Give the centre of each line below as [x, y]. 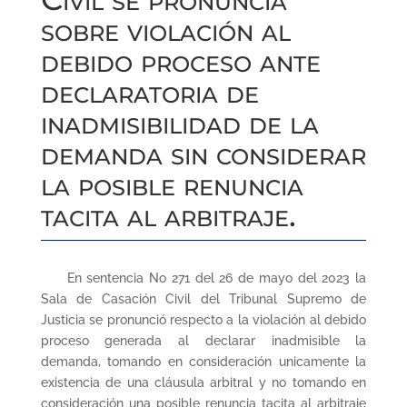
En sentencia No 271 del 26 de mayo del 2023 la [203, 278]
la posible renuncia [172, 184]
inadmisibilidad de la [179, 123]
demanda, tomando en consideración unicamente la [203, 362]
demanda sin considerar [203, 154]
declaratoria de [149, 92]
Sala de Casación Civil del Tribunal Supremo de [203, 299]
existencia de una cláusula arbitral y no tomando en [203, 382]
